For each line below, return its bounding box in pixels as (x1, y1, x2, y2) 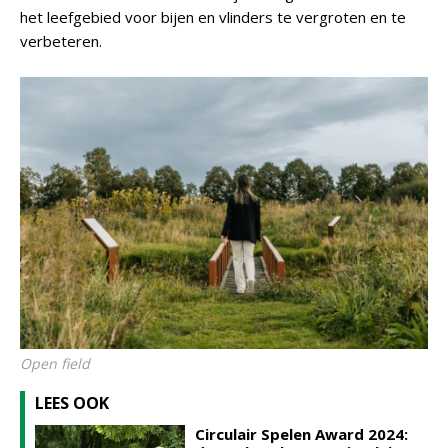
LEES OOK (35, 392, 109, 414)
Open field (20, 354, 90, 373)
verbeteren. (20, 31, 102, 51)
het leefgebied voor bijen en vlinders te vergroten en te (20, 7, 406, 27)
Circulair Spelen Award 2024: (195, 424, 408, 444)
